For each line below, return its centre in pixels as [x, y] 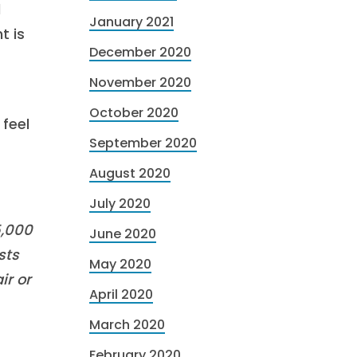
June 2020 [123, 234]
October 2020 [134, 113]
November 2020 [140, 82]
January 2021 [131, 22]
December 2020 [140, 52]
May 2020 [120, 264]
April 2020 [121, 294]
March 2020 [127, 325]
